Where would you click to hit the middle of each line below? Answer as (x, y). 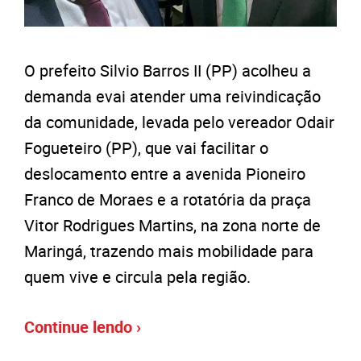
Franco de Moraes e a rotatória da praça (168, 199)
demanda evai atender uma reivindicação (172, 96)
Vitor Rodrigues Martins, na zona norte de (172, 225)
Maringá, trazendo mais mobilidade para (169, 251)
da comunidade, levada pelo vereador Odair (179, 122)
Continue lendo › (83, 326)
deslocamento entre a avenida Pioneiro (165, 173)
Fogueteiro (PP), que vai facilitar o (146, 147)
